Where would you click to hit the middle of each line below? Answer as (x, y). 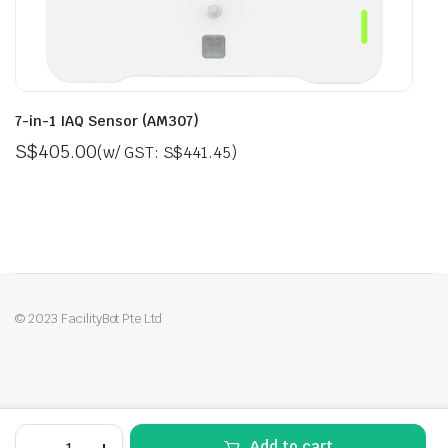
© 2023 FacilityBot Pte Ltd (89, 319)
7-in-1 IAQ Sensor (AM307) (107, 121)
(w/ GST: (129, 153)
